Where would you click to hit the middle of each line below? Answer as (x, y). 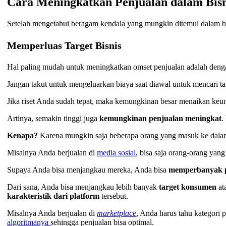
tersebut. (115, 196)
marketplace (117, 213)
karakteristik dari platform (54, 196)
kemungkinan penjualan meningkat (161, 119)
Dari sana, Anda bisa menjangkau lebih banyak (83, 187)
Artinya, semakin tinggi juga (53, 119)
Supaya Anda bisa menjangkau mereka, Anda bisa (88, 170)
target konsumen (189, 187)
